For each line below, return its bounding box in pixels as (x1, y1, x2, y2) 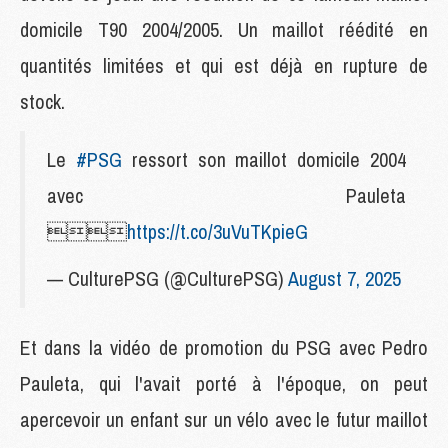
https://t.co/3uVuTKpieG (127, 217, 308, 245)
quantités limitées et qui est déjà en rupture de (20, 51, 428, 79)
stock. (20, 87, 65, 115)
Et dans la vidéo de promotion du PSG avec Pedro (20, 333, 428, 361)
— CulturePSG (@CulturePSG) (47, 264, 288, 292)
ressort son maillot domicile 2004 (121, 145, 407, 173)
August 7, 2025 (288, 264, 401, 292)
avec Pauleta (47, 181, 406, 209)
